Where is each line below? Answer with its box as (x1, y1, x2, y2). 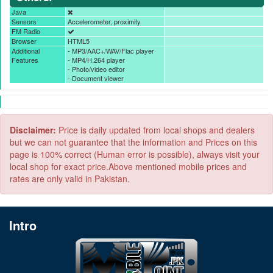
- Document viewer (67, 73, 124, 83)
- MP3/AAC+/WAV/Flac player (67, 46, 154, 55)
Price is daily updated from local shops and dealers (58, 124, 255, 136)
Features (12, 55, 38, 65)
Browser (12, 36, 37, 46)
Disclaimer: (10, 124, 58, 136)
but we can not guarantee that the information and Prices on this (10, 136, 257, 148)
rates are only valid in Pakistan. (10, 172, 130, 185)
